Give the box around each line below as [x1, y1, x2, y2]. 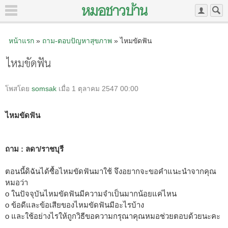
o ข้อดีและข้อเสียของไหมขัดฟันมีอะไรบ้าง [5, 200, 144, 209]
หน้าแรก [8, 36, 34, 45]
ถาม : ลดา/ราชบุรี [5, 144, 64, 153]
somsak [32, 84, 56, 93]
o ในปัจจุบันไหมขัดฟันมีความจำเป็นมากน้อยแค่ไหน [5, 189, 177, 198]
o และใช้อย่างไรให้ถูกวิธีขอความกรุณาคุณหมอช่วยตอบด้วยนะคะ [5, 211, 220, 220]
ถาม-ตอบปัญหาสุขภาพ [42, 36, 112, 45]
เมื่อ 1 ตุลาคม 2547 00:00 [56, 84, 138, 93]
